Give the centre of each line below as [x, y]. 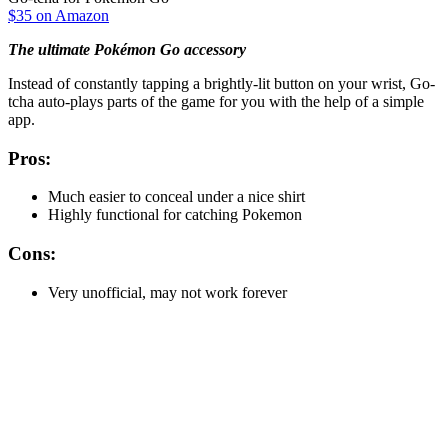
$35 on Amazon [58, 15]
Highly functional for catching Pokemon [175, 215]
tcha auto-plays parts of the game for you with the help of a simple [216, 101]
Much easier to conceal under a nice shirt [176, 197]
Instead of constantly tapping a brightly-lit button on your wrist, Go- [221, 83]
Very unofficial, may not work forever [167, 292]
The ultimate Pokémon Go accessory [127, 49]
